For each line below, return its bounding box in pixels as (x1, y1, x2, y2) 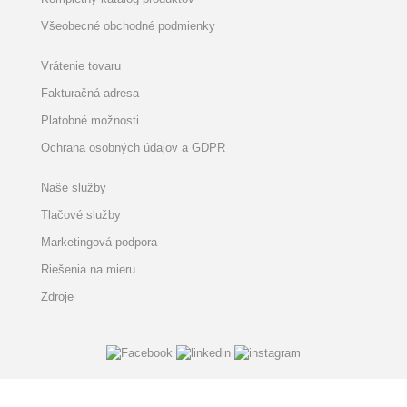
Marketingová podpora (41, 235, 157, 250)
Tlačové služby (41, 208, 121, 223)
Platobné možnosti (41, 114, 139, 128)
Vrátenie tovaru (41, 59, 121, 74)
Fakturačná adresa (41, 86, 139, 101)
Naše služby (41, 181, 106, 195)
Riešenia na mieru (41, 263, 135, 277)
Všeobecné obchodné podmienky (41, 19, 215, 34)
